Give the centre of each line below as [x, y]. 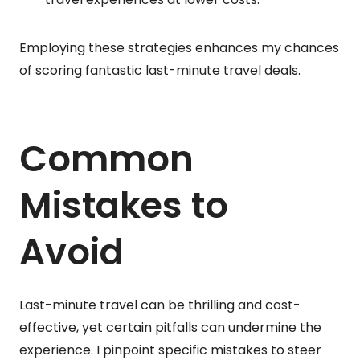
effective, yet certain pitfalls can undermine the [170, 327]
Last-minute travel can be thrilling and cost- [160, 305]
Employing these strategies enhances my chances [179, 47]
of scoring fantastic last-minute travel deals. [160, 70]
